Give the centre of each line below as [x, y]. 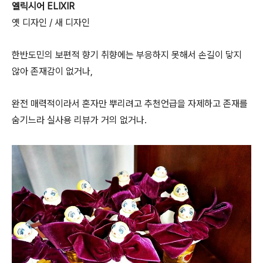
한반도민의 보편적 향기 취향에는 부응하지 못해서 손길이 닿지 [127, 55]
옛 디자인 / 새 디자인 [51, 22]
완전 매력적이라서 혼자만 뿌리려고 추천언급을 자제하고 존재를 [130, 103]
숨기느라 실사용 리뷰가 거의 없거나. [79, 120]
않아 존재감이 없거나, [52, 71]
